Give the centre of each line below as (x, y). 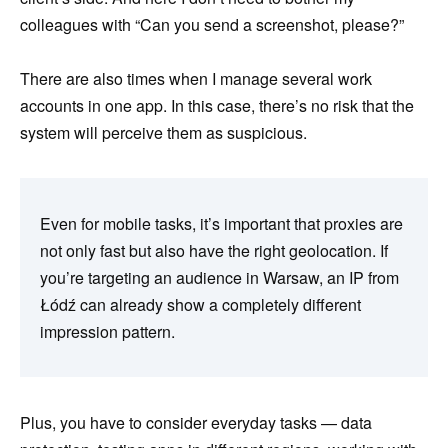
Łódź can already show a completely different (200, 304)
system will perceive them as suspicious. (163, 132)
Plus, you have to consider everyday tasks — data (196, 422)
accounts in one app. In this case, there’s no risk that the (217, 105)
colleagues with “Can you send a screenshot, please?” (212, 24)
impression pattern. (107, 331)
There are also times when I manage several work (196, 78)
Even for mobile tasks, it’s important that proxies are (221, 223)
